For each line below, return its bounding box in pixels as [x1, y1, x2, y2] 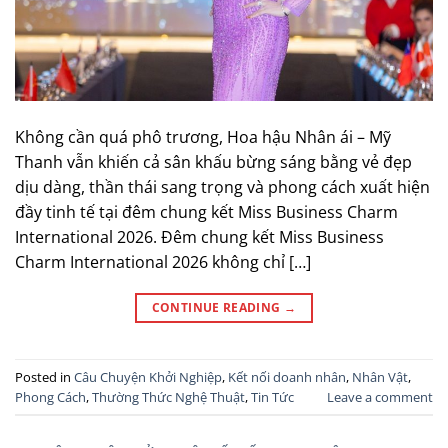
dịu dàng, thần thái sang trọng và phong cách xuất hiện [15, 176, 430, 199]
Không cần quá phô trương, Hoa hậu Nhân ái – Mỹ [15, 126, 391, 149]
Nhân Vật [352, 367, 408, 386]
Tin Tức [251, 387, 294, 406]
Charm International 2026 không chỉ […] [15, 251, 311, 274]
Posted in [15, 367, 74, 386]
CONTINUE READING [151, 299, 284, 317]
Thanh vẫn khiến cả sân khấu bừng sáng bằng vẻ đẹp [15, 151, 412, 174]
